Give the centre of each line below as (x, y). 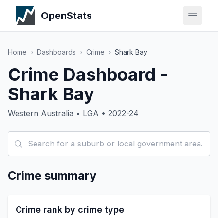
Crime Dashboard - (88, 74)
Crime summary (52, 175)
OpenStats (66, 16)
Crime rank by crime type (70, 209)
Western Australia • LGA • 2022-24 (73, 113)
